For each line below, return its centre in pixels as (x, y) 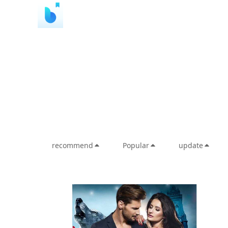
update (191, 145)
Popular (136, 145)
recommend (73, 145)
